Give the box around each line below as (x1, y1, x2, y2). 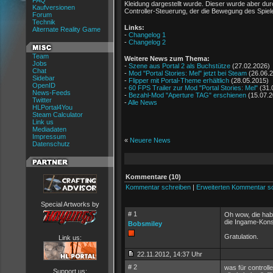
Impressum (32, 133, 66, 140)
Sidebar (32, 74, 55, 82)
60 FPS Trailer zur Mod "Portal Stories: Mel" (129, 84, 258, 91)
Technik (32, 18, 55, 26)
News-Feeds (32, 89, 71, 96)
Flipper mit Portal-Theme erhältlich (129, 77, 229, 84)
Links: (124, 24, 144, 31)
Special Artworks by (40, 200, 99, 208)
